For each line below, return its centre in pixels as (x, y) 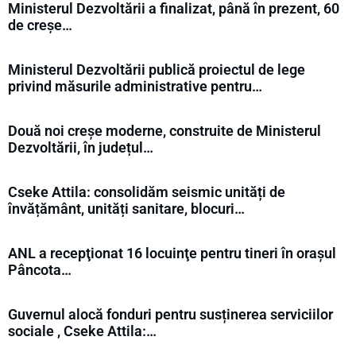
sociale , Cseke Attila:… (82, 331)
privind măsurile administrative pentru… (135, 86)
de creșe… (40, 25)
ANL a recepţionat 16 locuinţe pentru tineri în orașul (172, 253)
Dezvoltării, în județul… (81, 147)
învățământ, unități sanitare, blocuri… (126, 208)
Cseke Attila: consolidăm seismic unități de (147, 192)
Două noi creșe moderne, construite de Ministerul (164, 130)
